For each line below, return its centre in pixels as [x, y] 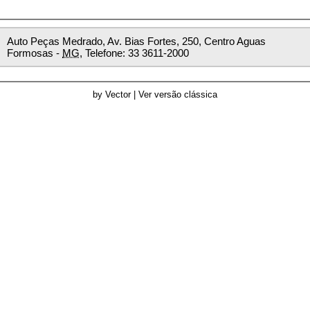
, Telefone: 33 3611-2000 [134, 53]
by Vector [112, 94]
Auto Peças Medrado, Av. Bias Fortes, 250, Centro [121, 41]
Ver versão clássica [178, 94]
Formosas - [35, 53]
